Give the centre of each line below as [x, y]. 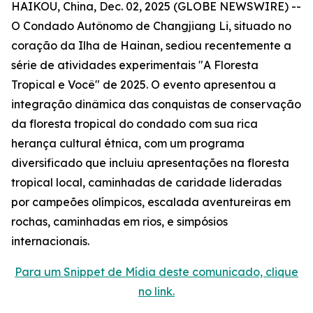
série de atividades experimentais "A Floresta [135, 65]
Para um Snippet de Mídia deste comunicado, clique [156, 272]
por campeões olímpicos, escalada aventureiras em [151, 202]
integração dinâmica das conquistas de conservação [156, 104]
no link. [156, 291]
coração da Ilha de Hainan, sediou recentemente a [151, 45]
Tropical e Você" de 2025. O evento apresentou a [144, 85]
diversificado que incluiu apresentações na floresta [150, 163]
